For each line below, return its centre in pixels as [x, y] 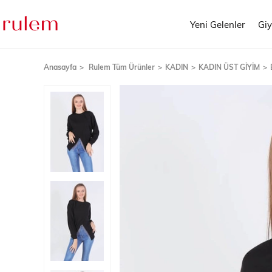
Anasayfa [60, 67]
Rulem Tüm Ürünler [122, 67]
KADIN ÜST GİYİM [229, 67]
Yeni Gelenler [217, 24]
